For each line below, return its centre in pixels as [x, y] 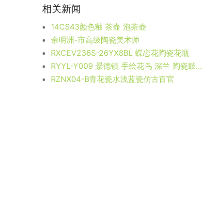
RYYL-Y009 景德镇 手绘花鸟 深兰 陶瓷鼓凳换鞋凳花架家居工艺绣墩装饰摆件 [199, 66]
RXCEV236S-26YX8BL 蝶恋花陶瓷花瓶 [120, 53]
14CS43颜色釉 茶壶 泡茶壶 [99, 26]
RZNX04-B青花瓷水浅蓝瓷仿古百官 [113, 79]
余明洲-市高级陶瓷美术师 [95, 39]
